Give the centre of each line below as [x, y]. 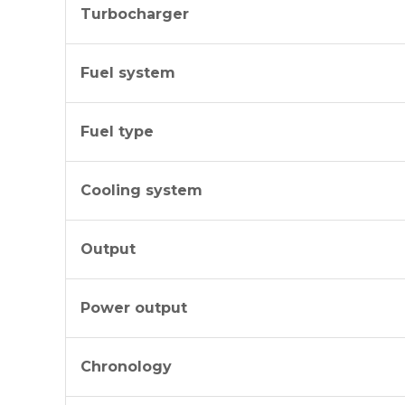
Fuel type [117, 132]
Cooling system [141, 190]
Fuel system [128, 73]
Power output [134, 308]
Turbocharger [135, 14]
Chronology [126, 367]
